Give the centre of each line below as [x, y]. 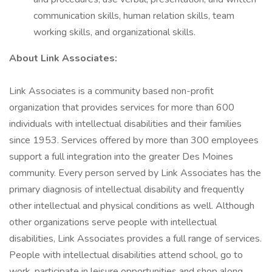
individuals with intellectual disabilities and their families [125, 124]
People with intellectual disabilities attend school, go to [126, 255]
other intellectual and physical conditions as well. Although [132, 206]
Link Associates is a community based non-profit [111, 91]
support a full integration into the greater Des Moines [121, 157]
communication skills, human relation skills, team [134, 16]
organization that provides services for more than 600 [122, 107]
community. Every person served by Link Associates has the [135, 173]
